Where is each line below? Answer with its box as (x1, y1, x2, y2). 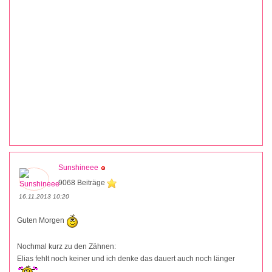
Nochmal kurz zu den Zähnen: (17, 242, 116, 251)
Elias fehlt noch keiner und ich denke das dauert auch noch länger (17, 254, 235, 263)
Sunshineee (58, 163, 98, 172)
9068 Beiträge (58, 178, 107, 188)
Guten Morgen (17, 216, 66, 225)
